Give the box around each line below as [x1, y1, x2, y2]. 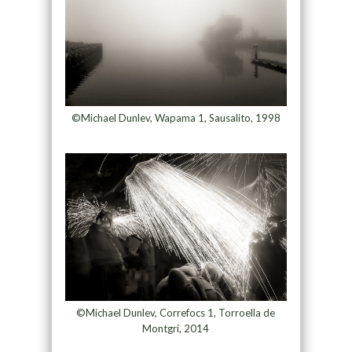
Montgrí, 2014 [142, 322, 210, 335]
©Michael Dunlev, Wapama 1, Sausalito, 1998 [71, 112, 280, 125]
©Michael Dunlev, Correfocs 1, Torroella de [76, 306, 276, 320]
